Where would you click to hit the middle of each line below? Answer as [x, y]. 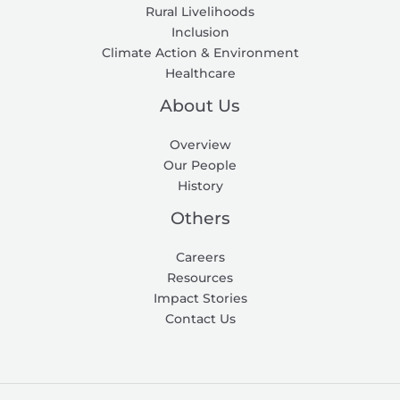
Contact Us [200, 319]
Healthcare [200, 74]
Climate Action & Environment [200, 53]
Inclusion [200, 33]
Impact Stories [200, 299]
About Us [200, 106]
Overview [200, 145]
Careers [200, 258]
